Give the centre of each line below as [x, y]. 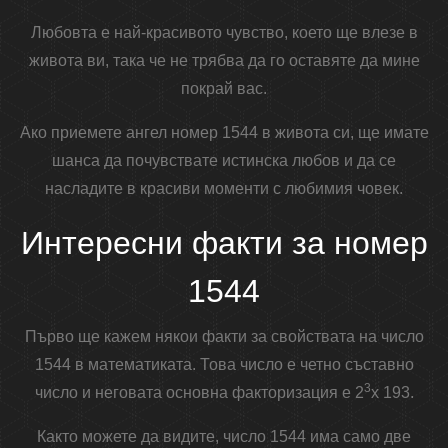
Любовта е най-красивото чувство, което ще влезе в [224, 33]
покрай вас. [224, 89]
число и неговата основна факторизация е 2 [199, 393]
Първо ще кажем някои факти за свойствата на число [224, 337]
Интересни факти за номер [224, 243]
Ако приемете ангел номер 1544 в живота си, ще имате [224, 133]
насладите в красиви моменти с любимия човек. [224, 189]
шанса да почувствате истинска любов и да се [224, 161]
